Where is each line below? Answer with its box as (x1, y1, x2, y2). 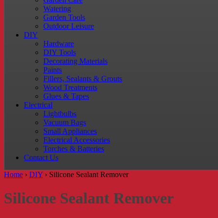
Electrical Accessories (43, 136, 110, 144)
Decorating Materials (43, 57, 108, 65)
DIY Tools (43, 48, 76, 56)
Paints (43, 66, 62, 74)
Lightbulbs (43, 109, 76, 118)
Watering (43, 4, 71, 13)
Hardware (43, 39, 74, 48)
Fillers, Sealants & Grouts (43, 74, 122, 83)
